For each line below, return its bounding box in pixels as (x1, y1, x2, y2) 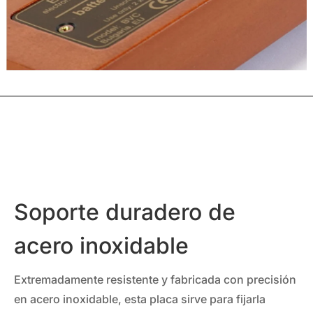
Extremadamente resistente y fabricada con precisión (14, 272, 296, 286)
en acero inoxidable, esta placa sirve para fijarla (14, 291, 265, 306)
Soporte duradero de (14, 198, 235, 226)
